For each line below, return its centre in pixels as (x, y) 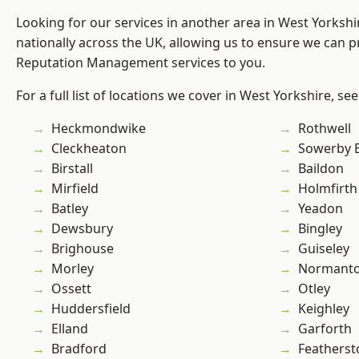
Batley (70, 209)
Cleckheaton (89, 149)
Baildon (321, 169)
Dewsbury (82, 229)
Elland (70, 329)
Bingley (320, 229)
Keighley (324, 309)
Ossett (71, 289)
